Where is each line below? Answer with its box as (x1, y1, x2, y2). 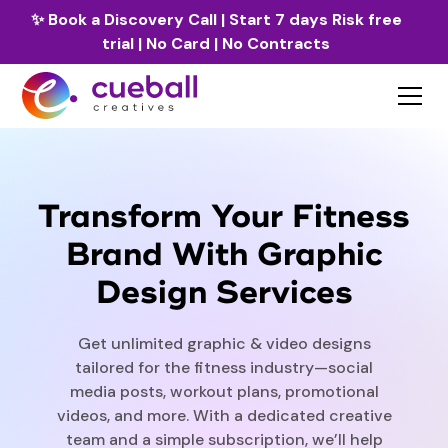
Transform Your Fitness (38, 197, 410, 238)
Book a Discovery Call (47, 9, 221, 30)
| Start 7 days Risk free (220, 9, 402, 30)
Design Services (95, 273, 353, 314)
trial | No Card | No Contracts (102, 33, 330, 54)
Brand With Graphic (65, 235, 383, 276)
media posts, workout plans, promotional (69, 381, 379, 403)
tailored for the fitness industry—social (75, 357, 373, 379)
